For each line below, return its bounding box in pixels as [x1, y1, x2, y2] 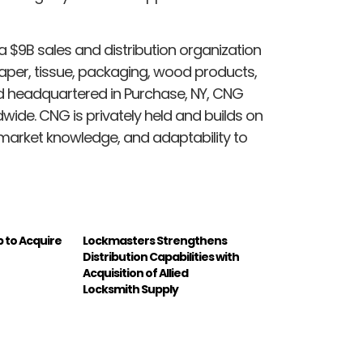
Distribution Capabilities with [83, 249, 240, 266]
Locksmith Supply [83, 281, 179, 298]
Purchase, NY [124, 83, 207, 105]
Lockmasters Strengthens [83, 233, 228, 250]
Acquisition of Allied [83, 265, 189, 282]
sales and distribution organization [34, 40, 261, 61]
